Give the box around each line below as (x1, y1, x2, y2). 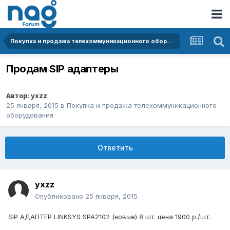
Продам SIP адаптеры (6, 63, 119, 75)
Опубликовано (35, 192, 85, 201)
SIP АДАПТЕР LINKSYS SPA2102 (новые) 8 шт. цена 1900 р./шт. (8, 213, 210, 221)
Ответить (97, 143, 133, 152)
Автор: (6, 91, 31, 100)
